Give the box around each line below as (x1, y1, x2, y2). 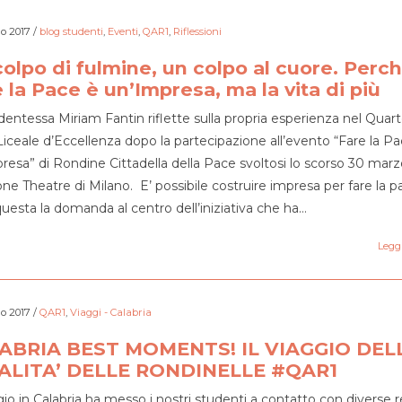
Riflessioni (172, 25, 222, 38)
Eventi (107, 25, 138, 38)
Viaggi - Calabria (69, 306, 152, 319)
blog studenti (39, 25, 103, 38)
